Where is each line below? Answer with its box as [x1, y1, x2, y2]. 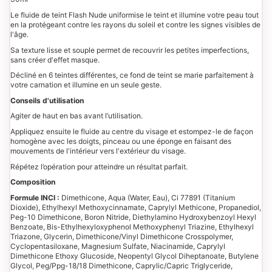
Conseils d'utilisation [10, 95, 84, 105]
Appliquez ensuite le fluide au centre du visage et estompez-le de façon [10, 126, 253, 136]
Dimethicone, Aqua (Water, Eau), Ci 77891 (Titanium [59, 192, 235, 202]
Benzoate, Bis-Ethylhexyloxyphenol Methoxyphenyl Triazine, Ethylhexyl [10, 222, 254, 231]
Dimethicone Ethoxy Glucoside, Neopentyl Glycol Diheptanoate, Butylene [10, 251, 259, 260]
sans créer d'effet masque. [10, 55, 100, 64]
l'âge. [10, 30, 29, 39]
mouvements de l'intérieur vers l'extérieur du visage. [10, 146, 186, 155]
